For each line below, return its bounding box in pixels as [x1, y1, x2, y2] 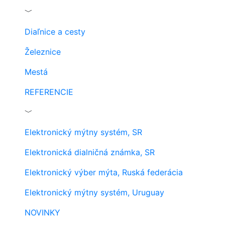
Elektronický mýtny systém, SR [25, 127, 142, 137]
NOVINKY [25, 207, 60, 217]
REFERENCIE [25, 87, 73, 97]
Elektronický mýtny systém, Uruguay [25, 187, 164, 197]
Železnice [25, 47, 61, 57]
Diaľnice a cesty [25, 27, 85, 37]
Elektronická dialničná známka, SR [25, 147, 155, 157]
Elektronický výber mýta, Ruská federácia [25, 167, 183, 177]
